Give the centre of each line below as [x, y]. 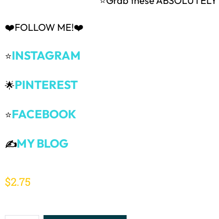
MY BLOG [43, 143]
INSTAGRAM [46, 55]
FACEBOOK [44, 114]
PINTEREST [46, 84]
